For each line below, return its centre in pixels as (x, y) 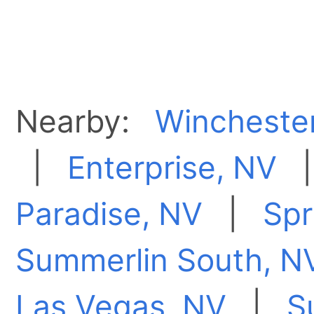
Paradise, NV (109, 214)
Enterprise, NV (172, 168)
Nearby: (86, 122)
